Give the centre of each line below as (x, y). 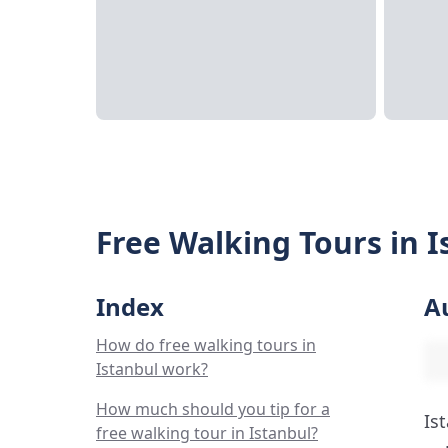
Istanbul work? (152, 369)
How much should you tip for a (213, 409)
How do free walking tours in (206, 345)
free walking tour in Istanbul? (207, 433)
